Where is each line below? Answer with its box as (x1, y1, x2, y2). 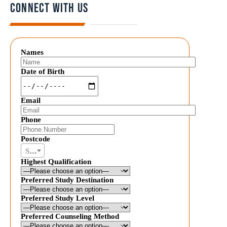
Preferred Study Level (21, 194, 94, 202)
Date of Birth (21, 67, 64, 75)
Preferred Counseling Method (21, 212, 119, 220)
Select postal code (29, 146, 37, 155)
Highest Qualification (21, 157, 91, 166)
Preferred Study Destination (21, 175, 113, 184)
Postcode (21, 134, 50, 143)
